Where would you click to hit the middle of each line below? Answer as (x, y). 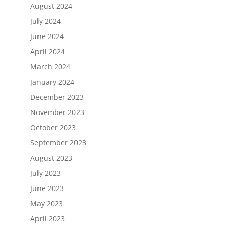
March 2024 (50, 66)
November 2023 (57, 112)
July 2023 (45, 173)
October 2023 (53, 127)
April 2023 (47, 218)
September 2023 (58, 142)
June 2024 (47, 36)
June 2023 (47, 188)
